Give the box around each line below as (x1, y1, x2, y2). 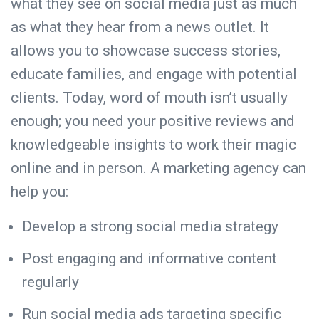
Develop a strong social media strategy (22, 217, 286, 235)
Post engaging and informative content (22, 249, 277, 267)
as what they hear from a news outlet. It (11, 18, 269, 36)
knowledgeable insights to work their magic (11, 135, 296, 153)
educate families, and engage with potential (11, 65, 297, 83)
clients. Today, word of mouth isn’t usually (11, 88, 288, 106)
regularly (22, 273, 86, 291)
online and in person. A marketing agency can (11, 159, 306, 177)
